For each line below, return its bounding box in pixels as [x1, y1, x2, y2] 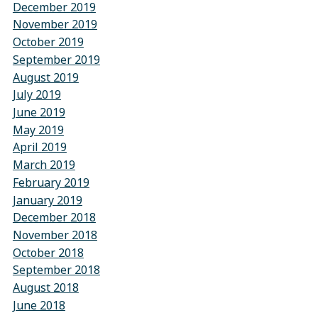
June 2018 [12, 297, 65, 314]
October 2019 [12, 33, 84, 50]
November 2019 [12, 16, 97, 33]
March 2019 [12, 156, 75, 173]
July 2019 [12, 86, 61, 103]
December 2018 [12, 209, 96, 226]
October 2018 [12, 244, 84, 261]
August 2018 [12, 279, 79, 296]
